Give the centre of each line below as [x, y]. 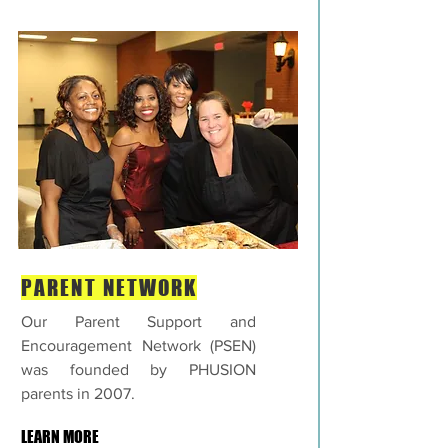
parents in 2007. [78, 393]
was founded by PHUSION [138, 369]
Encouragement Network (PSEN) [138, 345]
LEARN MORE [60, 436]
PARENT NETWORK [109, 287]
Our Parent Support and [138, 321]
